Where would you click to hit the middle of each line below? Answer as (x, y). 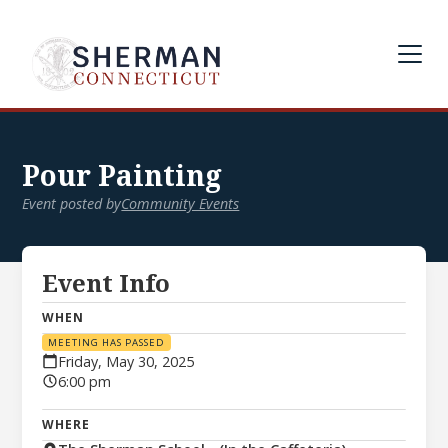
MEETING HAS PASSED (106, 342)
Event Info (106, 284)
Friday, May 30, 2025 (126, 361)
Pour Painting (122, 176)
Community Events (180, 203)
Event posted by (72, 203)
